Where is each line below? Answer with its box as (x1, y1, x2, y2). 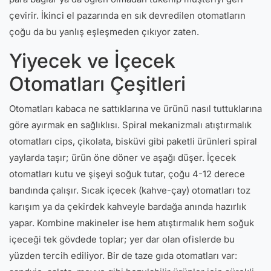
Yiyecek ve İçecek (9, 49, 175, 73)
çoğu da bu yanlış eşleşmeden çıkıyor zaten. (9, 26, 199, 38)
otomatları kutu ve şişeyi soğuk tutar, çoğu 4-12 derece (9, 168, 245, 180)
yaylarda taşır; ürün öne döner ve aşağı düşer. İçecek (9, 152, 236, 163)
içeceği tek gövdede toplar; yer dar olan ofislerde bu (9, 233, 235, 245)
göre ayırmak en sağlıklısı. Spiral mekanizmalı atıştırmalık (9, 119, 252, 131)
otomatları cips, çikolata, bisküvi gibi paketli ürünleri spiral (9, 135, 257, 147)
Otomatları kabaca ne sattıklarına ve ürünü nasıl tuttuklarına (9, 103, 262, 114)
